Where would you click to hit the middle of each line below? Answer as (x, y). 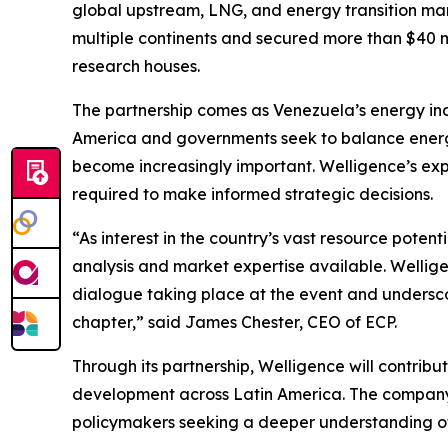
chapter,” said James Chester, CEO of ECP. (234, 322)
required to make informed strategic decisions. (252, 194)
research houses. (136, 66)
